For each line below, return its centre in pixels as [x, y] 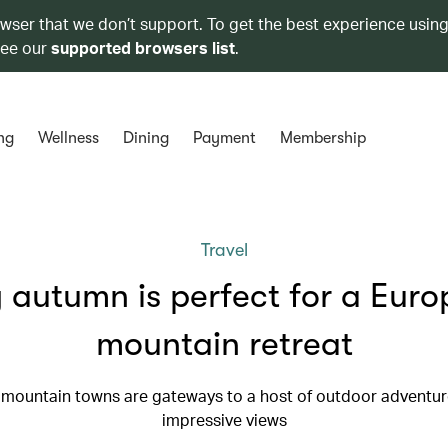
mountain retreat [224, 343]
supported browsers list [143, 47]
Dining [145, 138]
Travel [224, 250]
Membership [322, 138]
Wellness [68, 138]
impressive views [224, 419]
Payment [224, 138]
